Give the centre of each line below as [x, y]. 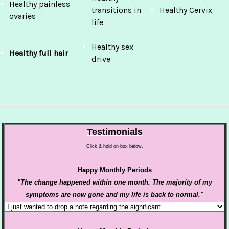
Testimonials [114, 132]
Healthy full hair [39, 53]
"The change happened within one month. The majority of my [114, 182]
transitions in [117, 10]
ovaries [23, 16]
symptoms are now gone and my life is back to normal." [114, 194]
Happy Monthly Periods [114, 170]
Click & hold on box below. [114, 146]
